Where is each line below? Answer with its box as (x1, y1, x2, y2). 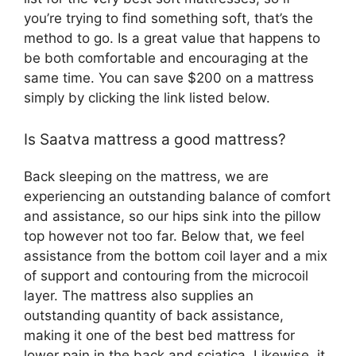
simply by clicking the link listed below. (24, 90, 270, 106)
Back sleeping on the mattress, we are (24, 168, 269, 184)
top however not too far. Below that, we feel (24, 227, 304, 244)
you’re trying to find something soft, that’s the (24, 10, 313, 26)
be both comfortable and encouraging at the (24, 50, 308, 66)
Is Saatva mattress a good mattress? (24, 130, 286, 149)
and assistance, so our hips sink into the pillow (24, 207, 321, 224)
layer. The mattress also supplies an (24, 287, 253, 304)
